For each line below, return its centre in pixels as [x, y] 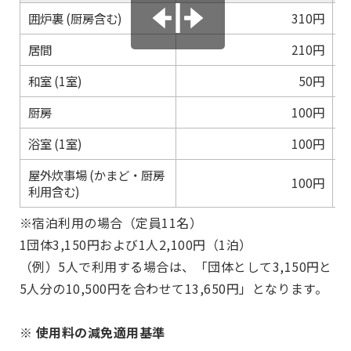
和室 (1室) [55, 81]
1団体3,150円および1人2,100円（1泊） [136, 245]
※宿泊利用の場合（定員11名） [111, 223]
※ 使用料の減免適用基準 [92, 333]
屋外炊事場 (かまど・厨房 [96, 175]
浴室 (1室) [55, 144]
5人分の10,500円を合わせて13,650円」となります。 [174, 289]
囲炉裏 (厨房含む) [75, 18]
